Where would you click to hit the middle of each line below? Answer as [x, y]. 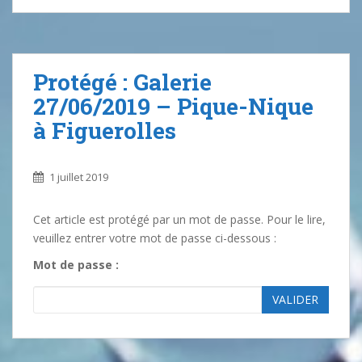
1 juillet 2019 [79, 177]
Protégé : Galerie [122, 82]
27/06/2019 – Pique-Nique [173, 106]
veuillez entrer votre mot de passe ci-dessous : [155, 238]
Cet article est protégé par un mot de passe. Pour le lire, [179, 219]
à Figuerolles [105, 130]
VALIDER [295, 299]
